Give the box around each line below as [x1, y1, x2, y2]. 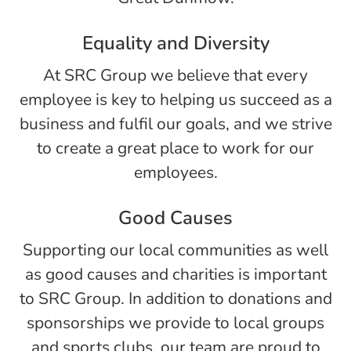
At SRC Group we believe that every [43, 64, 308, 86]
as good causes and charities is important [24, 263, 327, 285]
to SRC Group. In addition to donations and [19, 288, 332, 309]
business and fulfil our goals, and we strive [19, 113, 332, 135]
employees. [133, 161, 218, 183]
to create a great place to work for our [37, 137, 314, 159]
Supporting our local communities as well [23, 239, 328, 261]
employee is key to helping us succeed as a [19, 89, 332, 110]
